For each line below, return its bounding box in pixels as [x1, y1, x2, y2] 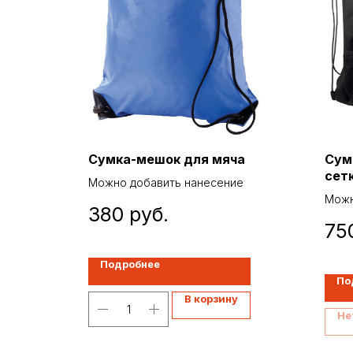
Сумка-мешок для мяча [88, 151, 245, 167]
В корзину [184, 292, 238, 305]
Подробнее [100, 257, 160, 270]
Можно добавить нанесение [88, 176, 243, 189]
